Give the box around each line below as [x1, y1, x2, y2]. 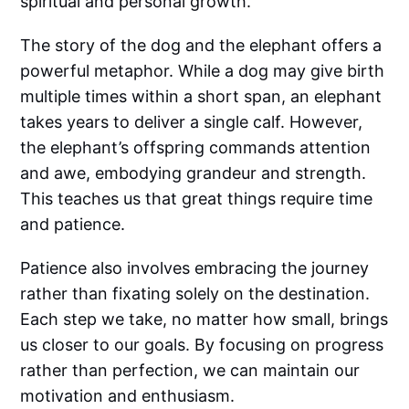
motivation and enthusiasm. [20, 386, 236, 406]
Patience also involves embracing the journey [20, 258, 370, 278]
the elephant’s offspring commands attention [20, 138, 372, 158]
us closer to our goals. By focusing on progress [20, 335, 384, 355]
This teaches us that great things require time [20, 189, 373, 209]
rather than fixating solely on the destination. [20, 284, 371, 304]
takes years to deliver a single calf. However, [20, 112, 363, 132]
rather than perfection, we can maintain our [20, 361, 361, 381]
